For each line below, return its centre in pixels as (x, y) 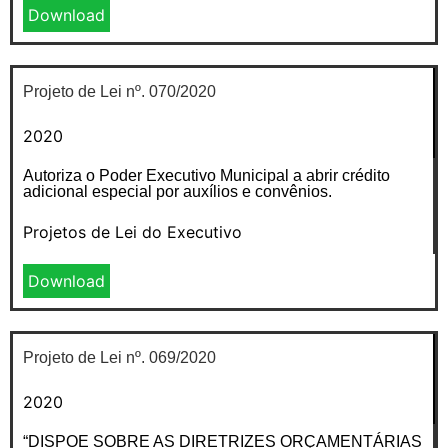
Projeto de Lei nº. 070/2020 (119, 91)
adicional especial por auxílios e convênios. (177, 191)
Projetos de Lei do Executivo (132, 231)
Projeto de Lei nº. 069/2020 (119, 357)
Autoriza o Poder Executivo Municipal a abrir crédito (206, 175)
